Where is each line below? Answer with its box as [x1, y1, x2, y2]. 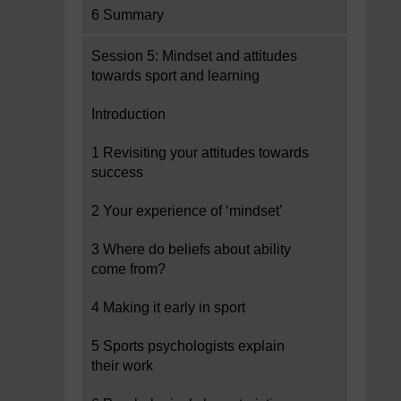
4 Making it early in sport [91, 300, 245, 315]
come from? [91, 261, 166, 277]
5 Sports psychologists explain [91, 338, 285, 354]
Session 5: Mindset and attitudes [91, 48, 297, 64]
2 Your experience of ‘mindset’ [91, 203, 283, 218]
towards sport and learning [91, 68, 260, 83]
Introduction [91, 107, 166, 122]
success [91, 165, 143, 180]
